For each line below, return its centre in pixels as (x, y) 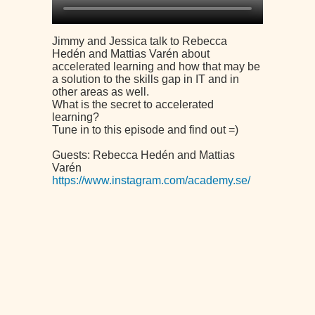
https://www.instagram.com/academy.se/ (151, 180)
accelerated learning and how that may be (156, 66)
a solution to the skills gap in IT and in (146, 79)
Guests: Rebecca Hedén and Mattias (143, 155)
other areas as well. (101, 92)
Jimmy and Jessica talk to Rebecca (140, 41)
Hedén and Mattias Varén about (131, 54)
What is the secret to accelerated (133, 104)
